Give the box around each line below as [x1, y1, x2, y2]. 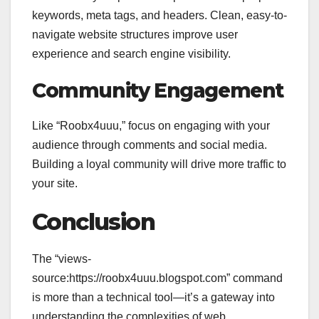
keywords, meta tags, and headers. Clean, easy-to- [32, 9, 287, 22]
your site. [32, 177, 78, 190]
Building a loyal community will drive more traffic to [32, 158, 286, 171]
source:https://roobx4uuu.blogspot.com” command [32, 272, 283, 285]
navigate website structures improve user [32, 28, 238, 41]
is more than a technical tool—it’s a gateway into [32, 291, 275, 304]
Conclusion [32, 208, 155, 236]
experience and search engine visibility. [32, 48, 231, 61]
